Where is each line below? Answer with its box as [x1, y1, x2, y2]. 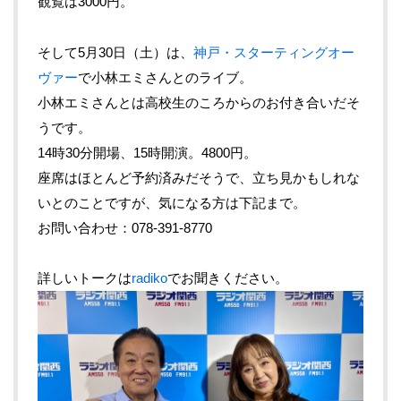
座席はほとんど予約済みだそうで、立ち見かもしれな [38, 169, 360, 185]
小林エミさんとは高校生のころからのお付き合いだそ [38, 94, 360, 110]
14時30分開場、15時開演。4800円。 [38, 144, 257, 160]
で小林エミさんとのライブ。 [78, 69, 252, 85]
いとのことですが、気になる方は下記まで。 [38, 194, 306, 210]
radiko [132, 270, 167, 286]
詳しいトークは [38, 270, 132, 286]
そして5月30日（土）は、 [38, 44, 193, 60]
